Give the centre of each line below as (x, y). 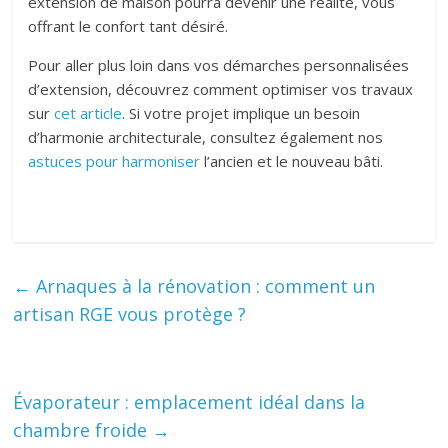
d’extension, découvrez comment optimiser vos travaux (221, 89)
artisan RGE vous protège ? (130, 314)
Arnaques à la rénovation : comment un (203, 286)
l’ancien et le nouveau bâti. (292, 161)
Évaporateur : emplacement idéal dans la (189, 402)
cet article (88, 113)
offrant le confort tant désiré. (128, 26)
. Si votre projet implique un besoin (241, 113)
